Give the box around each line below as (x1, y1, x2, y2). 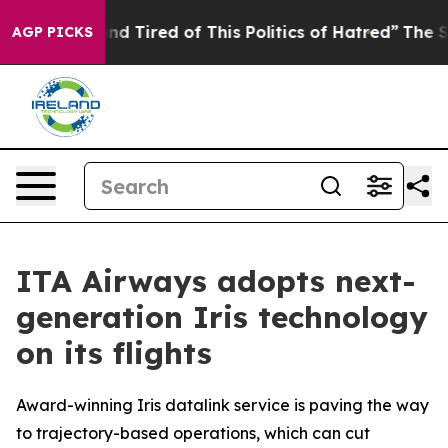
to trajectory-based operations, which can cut (16, 423, 370, 443)
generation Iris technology (16, 298, 428, 336)
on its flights (16, 334, 212, 372)
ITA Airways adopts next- (16, 262, 416, 300)
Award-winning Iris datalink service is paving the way (16, 395, 429, 415)
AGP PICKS (12, 23, 93, 41)
